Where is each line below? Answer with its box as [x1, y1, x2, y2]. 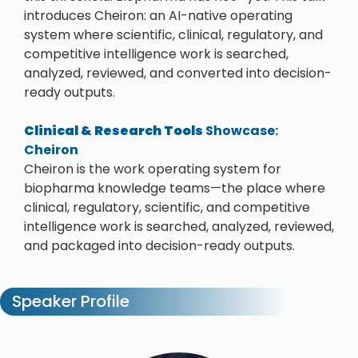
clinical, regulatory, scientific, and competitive [24, 198, 310, 217]
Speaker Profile [8, 290, 129, 312]
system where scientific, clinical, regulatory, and [24, 26, 323, 44]
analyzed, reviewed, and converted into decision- [24, 64, 332, 82]
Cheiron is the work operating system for [24, 160, 281, 178]
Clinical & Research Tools [24, 121, 203, 140]
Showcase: [203, 121, 278, 140]
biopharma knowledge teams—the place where [24, 179, 325, 197]
